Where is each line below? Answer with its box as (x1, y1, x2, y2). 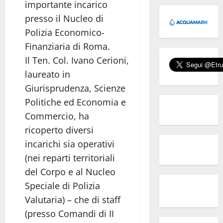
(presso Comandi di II (25, 207, 114, 220)
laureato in (25, 68, 70, 80)
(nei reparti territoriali (25, 151, 115, 164)
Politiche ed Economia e (25, 96, 126, 108)
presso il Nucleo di (25, 12, 104, 24)
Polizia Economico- (25, 26, 105, 38)
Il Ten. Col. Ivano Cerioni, (25, 54, 129, 66)
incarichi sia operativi (25, 137, 114, 150)
